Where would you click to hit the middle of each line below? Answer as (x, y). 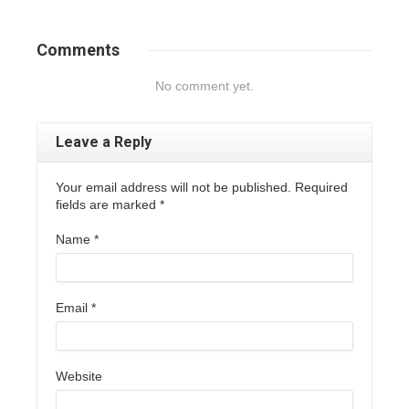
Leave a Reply (104, 142)
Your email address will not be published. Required (202, 188)
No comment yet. (204, 86)
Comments (78, 50)
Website (79, 377)
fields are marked (108, 205)
